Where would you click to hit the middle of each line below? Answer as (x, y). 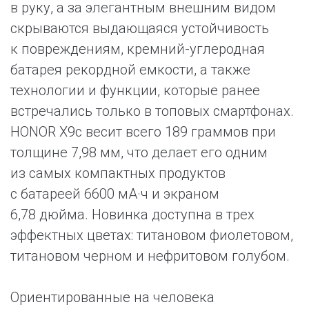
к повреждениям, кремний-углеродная (138, 49)
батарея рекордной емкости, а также (130, 70)
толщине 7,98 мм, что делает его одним (139, 152)
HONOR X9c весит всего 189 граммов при (143, 132)
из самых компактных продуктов (118, 173)
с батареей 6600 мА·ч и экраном (115, 194)
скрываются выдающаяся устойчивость (140, 28)
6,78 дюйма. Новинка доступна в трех (132, 215)
